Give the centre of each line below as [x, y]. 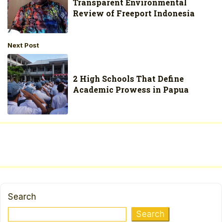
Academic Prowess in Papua [131, 89]
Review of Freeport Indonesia [134, 13]
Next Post [23, 45]
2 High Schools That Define [129, 78]
